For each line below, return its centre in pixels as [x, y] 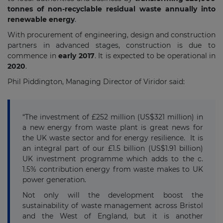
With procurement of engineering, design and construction [111, 35]
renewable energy [41, 19]
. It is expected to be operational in [155, 56]
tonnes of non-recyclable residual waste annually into [111, 9]
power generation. [54, 180]
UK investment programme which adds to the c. [113, 159]
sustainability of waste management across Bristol [113, 206]
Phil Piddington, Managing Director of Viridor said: [96, 82]
